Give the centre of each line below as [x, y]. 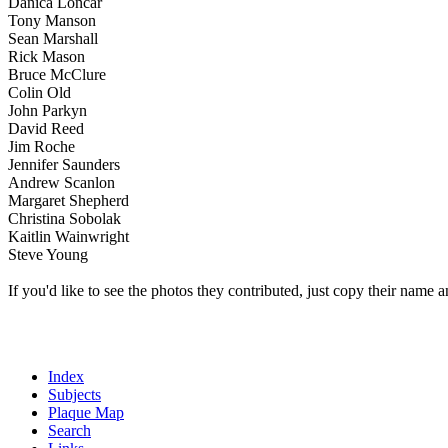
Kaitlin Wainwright [68, 236]
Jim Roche [41, 146]
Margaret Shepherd [68, 200]
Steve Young [48, 254]
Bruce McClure [57, 74]
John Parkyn [47, 110]
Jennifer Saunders [64, 164]
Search [69, 430]
